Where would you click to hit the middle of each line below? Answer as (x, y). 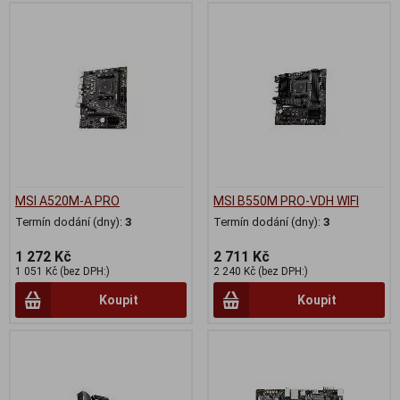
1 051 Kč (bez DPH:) (62, 271)
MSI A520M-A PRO (67, 200)
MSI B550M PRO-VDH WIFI (286, 200)
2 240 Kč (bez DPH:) (261, 271)
